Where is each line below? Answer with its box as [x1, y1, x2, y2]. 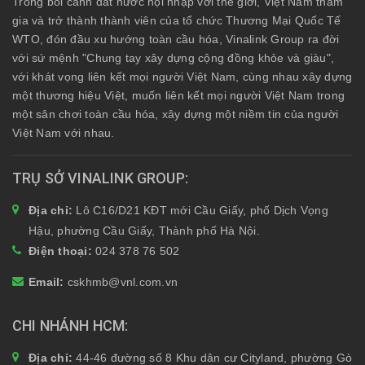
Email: [29, 275, 68, 288]
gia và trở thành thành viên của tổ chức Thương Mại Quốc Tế [12, 13, 341, 27]
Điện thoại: [29, 244, 95, 257]
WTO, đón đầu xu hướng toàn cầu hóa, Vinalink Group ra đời [12, 32, 340, 46]
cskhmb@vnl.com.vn [67, 275, 178, 288]
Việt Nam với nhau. [12, 125, 115, 139]
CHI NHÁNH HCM [12, 316, 125, 334]
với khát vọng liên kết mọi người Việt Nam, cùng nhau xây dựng [12, 69, 353, 83]
